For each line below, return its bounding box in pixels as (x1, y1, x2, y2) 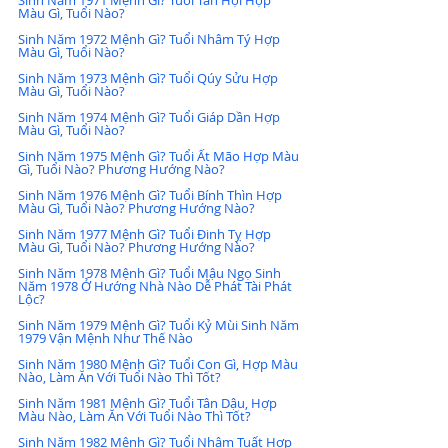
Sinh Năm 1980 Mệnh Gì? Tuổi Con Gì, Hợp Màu (18, 354, 301, 373)
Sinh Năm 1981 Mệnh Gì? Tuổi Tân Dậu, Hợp (18, 393, 280, 412)
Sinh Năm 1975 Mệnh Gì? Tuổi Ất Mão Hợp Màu (18, 146, 302, 165)
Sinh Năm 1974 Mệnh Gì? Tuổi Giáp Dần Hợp (18, 107, 283, 126)
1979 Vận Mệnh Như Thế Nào (18, 328, 193, 347)
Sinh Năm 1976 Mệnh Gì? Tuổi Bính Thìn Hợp (18, 185, 285, 204)
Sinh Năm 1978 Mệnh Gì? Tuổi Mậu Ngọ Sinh (18, 263, 284, 282)
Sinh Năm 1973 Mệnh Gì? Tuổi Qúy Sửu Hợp (18, 68, 281, 87)
